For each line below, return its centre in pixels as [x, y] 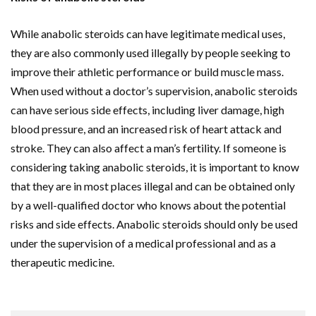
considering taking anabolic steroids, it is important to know [155, 167]
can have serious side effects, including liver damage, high [147, 110]
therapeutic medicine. [62, 262]
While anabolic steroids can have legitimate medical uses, [148, 34]
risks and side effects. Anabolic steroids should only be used [154, 224]
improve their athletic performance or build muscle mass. [147, 72]
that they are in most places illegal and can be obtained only [153, 186]
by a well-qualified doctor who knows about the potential [148, 205]
